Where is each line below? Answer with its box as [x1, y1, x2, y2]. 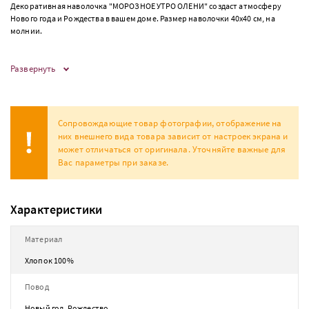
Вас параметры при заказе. [58, 157, 169, 168]
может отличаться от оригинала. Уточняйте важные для [58, 143, 286, 155]
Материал [25, 234, 63, 244]
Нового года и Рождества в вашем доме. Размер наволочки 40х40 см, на [10, 13, 275, 23]
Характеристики [10, 201, 103, 217]
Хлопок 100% [25, 255, 74, 266]
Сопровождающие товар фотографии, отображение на [58, 117, 282, 129]
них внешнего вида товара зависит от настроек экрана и [58, 130, 288, 142]
